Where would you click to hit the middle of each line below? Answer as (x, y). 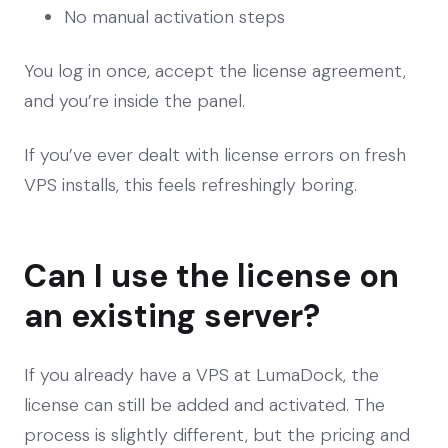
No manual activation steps (174, 16)
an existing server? (172, 315)
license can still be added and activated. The (204, 404)
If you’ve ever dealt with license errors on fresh (215, 154)
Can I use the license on (211, 275)
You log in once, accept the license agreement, (215, 70)
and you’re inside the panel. (134, 100)
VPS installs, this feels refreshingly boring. (190, 184)
